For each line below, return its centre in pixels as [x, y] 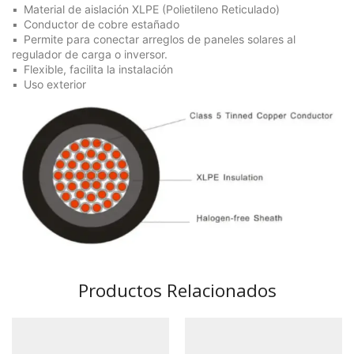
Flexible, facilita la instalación [98, 69]
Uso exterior [55, 84]
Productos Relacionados [177, 291]
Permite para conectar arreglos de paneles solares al [160, 39]
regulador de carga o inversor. [90, 54]
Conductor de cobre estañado [102, 24]
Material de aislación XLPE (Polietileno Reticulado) [152, 9]
